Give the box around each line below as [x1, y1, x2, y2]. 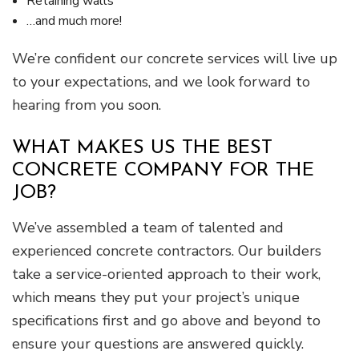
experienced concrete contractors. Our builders [12, 241, 321, 261]
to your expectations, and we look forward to [12, 72, 310, 92]
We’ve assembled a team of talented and [12, 218, 284, 238]
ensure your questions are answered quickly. [12, 334, 312, 354]
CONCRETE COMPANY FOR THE [12, 161, 314, 181]
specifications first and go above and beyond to [12, 311, 321, 331]
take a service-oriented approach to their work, [12, 264, 321, 284]
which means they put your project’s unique [12, 288, 300, 308]
